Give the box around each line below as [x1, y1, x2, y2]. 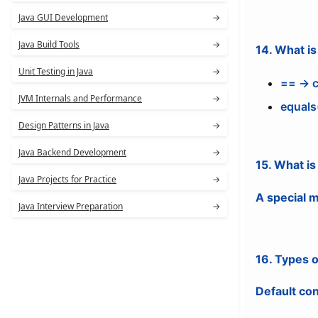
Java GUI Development [18, 11, 108, 23]
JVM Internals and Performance [18, 92, 142, 104]
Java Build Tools [18, 38, 79, 50]
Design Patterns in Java [18, 119, 109, 131]
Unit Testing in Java [18, 65, 93, 77]
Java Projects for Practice [18, 173, 116, 185]
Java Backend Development [18, 146, 126, 158]
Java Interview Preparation [18, 200, 123, 212]
